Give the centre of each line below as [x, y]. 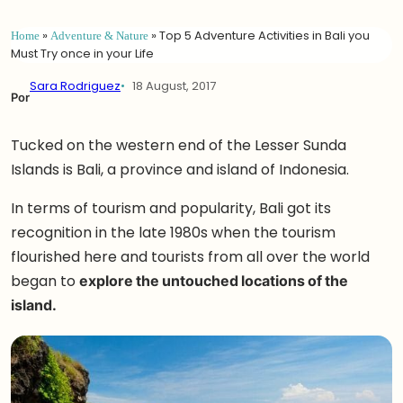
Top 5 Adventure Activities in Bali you [264, 36]
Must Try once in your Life [82, 54]
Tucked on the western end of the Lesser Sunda [179, 145]
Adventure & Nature [99, 36]
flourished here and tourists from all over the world [190, 257]
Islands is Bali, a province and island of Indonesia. [180, 170]
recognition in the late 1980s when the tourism [173, 233]
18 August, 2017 [174, 86]
